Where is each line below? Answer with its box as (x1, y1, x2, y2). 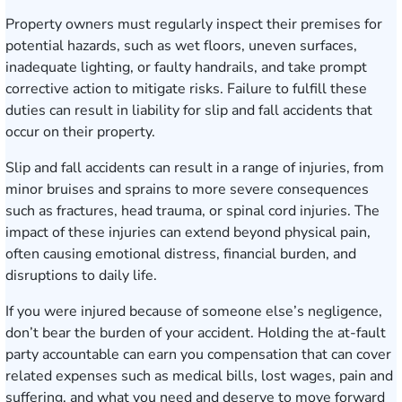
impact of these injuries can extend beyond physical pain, (5, 223, 371, 242)
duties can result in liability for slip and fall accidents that (5, 100, 372, 120)
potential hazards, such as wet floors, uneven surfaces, (5, 36, 357, 56)
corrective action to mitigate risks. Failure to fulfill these (5, 79, 367, 99)
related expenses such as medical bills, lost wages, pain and (5, 366, 393, 386)
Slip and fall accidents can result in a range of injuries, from (5, 158, 384, 178)
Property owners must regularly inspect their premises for (5, 14, 382, 34)
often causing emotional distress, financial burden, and (5, 244, 356, 264)
